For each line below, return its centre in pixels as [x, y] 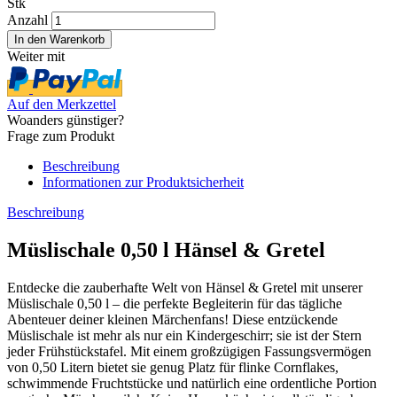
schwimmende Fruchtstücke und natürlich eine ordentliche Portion [192, 383]
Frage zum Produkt [61, 136]
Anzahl [27, 19]
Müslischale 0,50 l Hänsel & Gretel [166, 249]
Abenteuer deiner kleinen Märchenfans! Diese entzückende [172, 319]
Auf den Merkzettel [62, 104]
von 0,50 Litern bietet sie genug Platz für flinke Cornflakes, [173, 367]
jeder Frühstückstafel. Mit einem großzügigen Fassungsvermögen [189, 351]
